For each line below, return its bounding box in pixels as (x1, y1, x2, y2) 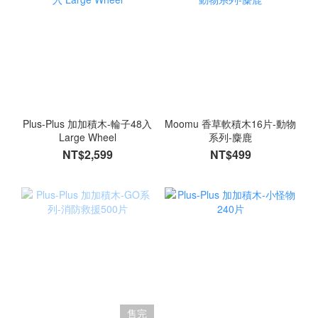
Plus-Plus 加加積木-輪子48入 (23, 116, 153, 131)
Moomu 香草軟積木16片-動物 (165, 116, 297, 131)
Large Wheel (58, 130, 116, 145)
